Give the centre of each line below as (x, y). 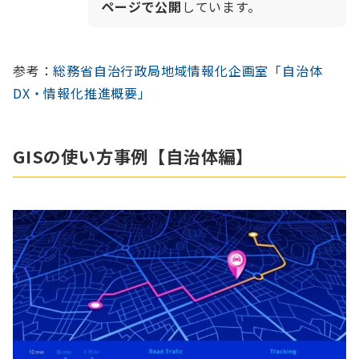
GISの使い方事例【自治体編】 (133, 156)
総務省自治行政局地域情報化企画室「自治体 (188, 71)
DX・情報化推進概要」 (82, 93)
